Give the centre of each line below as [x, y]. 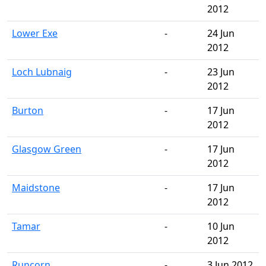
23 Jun [221, 72]
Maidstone [36, 188]
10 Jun [221, 226]
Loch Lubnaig [42, 72]
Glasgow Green [47, 149]
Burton [28, 110]
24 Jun [221, 33]
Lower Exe [35, 33]
